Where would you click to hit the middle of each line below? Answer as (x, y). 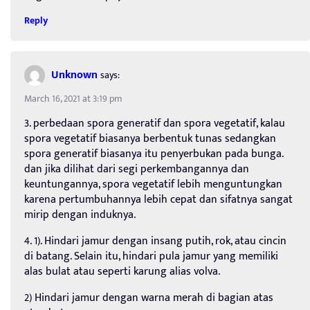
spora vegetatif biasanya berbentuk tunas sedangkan (150, 139)
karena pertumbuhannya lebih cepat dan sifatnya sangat (158, 200)
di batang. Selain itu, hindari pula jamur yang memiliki (151, 257)
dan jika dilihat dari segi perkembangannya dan (137, 170)
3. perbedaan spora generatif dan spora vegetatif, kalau (155, 124)
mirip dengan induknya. (80, 215)
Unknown (74, 75)
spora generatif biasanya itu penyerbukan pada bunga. (154, 154)
